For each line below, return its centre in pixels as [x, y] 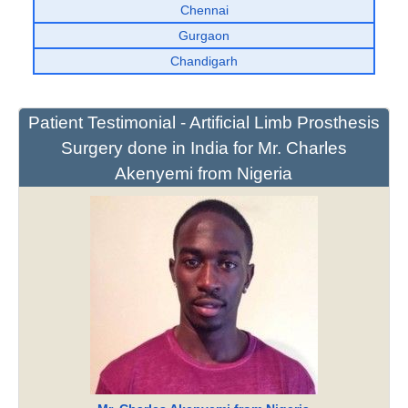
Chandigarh [204, 61]
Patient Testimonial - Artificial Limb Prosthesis [204, 123]
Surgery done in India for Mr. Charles [204, 148]
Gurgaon [204, 36]
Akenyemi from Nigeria [204, 174]
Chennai [204, 10]
